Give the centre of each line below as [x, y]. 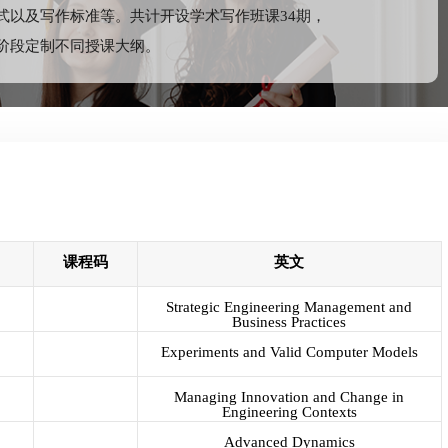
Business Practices [289, 322]
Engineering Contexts [289, 412]
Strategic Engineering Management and [289, 307]
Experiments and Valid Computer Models [289, 352]
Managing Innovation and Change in [289, 397]
